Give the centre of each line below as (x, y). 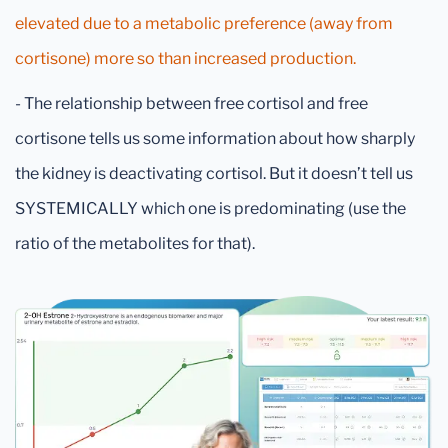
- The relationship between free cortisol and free (191, 103)
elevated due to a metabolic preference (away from (204, 23)
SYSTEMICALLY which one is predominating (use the (210, 208)
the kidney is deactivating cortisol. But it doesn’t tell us (214, 173)
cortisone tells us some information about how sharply (215, 138)
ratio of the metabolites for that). (135, 243)
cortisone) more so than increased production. (185, 58)
